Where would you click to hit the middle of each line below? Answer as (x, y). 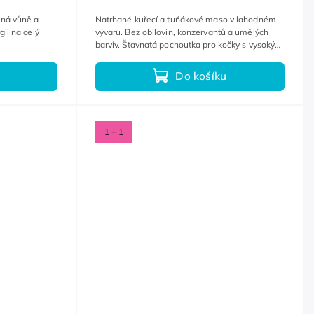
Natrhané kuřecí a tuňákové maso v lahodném (185, 19)
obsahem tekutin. (129, 57)
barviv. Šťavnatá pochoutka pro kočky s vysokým (189, 44)
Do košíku (201, 76)
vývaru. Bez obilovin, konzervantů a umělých (182, 32)
